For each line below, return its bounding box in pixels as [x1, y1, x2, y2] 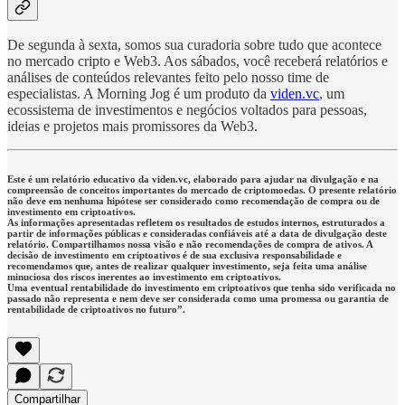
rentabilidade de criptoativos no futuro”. [7, 304, 185, 316]
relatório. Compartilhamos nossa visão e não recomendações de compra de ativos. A [7, 239, 372, 250]
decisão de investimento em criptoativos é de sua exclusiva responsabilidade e [7, 250, 342, 261]
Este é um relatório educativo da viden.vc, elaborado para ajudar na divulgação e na [7, 174, 379, 185]
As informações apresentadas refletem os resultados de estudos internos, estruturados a [7, 217, 385, 229]
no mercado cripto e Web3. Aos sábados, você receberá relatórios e [7, 53, 388, 70]
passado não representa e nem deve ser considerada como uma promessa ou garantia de [7, 293, 389, 305]
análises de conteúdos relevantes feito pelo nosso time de [7, 70, 329, 86]
